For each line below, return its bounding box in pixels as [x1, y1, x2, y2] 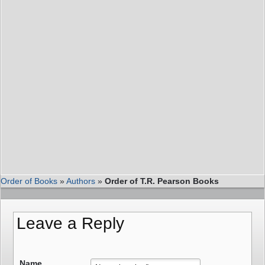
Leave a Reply [17, 214, 124, 233]
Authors [66, 176, 95, 186]
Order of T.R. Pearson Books [105, 176, 219, 186]
